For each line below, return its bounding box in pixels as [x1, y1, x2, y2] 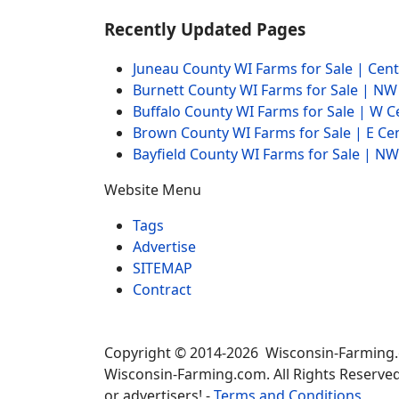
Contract [133, 280, 191, 300]
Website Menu [104, 180, 201, 200]
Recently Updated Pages [104, 17, 305, 40]
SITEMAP [133, 258, 192, 279]
